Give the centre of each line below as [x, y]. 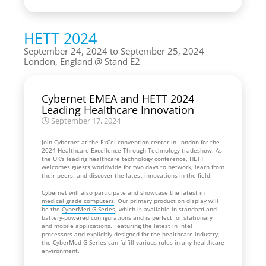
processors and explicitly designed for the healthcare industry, [131, 234]
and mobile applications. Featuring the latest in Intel [117, 225]
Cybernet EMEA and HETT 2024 [118, 98]
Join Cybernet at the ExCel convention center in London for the [131, 142]
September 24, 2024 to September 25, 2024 [114, 51]
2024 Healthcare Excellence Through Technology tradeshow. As [132, 150]
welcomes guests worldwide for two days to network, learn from [133, 167]
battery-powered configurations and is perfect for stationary [127, 217]
